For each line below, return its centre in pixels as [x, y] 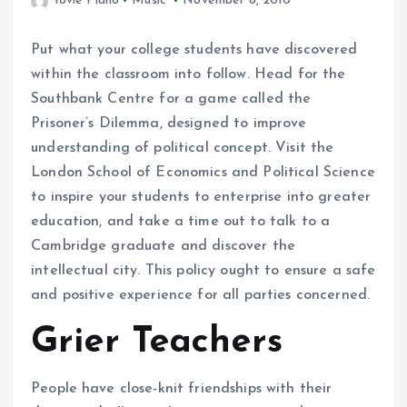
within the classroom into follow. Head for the [189, 75]
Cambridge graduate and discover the [164, 247]
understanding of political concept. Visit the [183, 149]
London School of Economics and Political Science [203, 173]
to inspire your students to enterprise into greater [201, 198]
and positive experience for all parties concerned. [201, 296]
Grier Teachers [157, 343]
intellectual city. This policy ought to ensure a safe [203, 271]
